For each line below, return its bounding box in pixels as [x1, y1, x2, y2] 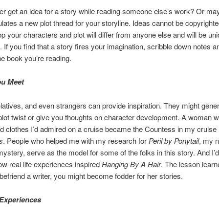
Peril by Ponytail [148, 135, 199, 146]
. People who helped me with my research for [2, 135, 149, 146]
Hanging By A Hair [101, 158, 161, 169]
